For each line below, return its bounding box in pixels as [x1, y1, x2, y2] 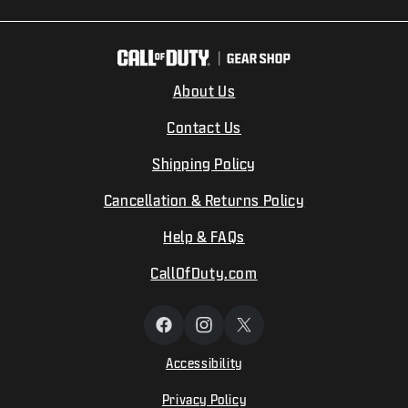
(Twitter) [242, 342, 301, 358]
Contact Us [167, 118, 241, 135]
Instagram [202, 324, 276, 341]
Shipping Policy [152, 155, 256, 171]
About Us [172, 82, 236, 98]
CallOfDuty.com [150, 264, 258, 280]
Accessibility [166, 356, 242, 371]
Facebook [162, 324, 229, 341]
